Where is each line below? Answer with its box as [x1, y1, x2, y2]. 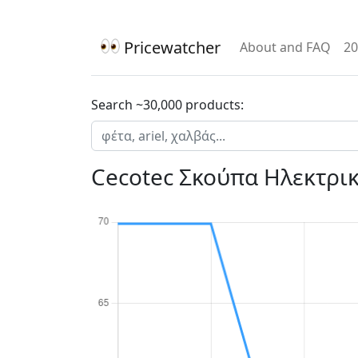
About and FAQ [240, 38, 331, 56]
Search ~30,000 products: [91, 96, 244, 113]
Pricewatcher [120, 37, 221, 58]
